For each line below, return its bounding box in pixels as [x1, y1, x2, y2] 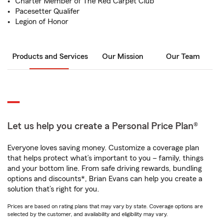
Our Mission [102, 53, 143, 60]
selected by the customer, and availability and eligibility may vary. [7, 211, 168, 217]
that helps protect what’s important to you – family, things [7, 154, 203, 162]
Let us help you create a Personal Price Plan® [7, 121, 198, 131]
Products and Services [12, 53, 88, 60]
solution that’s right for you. [7, 185, 99, 193]
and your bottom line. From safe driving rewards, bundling [7, 165, 202, 172]
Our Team [165, 53, 200, 60]
